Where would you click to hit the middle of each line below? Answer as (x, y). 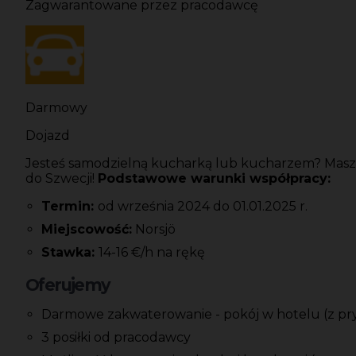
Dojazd (48, 136)
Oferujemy (68, 285)
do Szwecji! (62, 179)
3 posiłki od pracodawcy (116, 338)
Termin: (70, 207)
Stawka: (70, 253)
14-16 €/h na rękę (152, 253)
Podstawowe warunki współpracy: (214, 179)
